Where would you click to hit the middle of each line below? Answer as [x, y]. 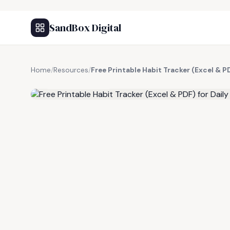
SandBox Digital [85, 28]
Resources [71, 70]
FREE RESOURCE [82, 82]
